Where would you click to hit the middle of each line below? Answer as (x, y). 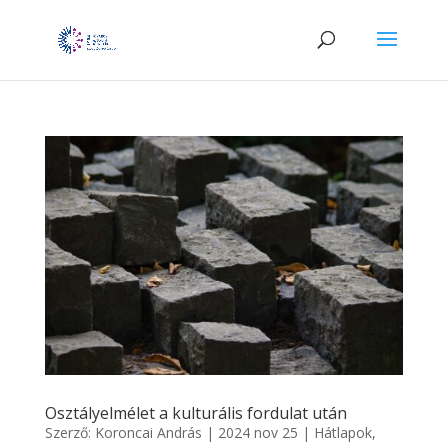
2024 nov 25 (257, 432)
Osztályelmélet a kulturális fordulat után (195, 412)
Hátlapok (342, 432)
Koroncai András (148, 432)
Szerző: (69, 432)
